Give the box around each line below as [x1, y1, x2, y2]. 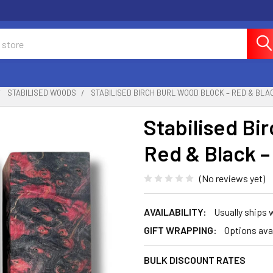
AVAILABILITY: [144, 205, 207, 218]
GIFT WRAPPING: [144, 224, 217, 236]
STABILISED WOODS [7, 88, 76, 97]
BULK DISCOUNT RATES [144, 253, 246, 266]
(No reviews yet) [199, 172, 265, 184]
